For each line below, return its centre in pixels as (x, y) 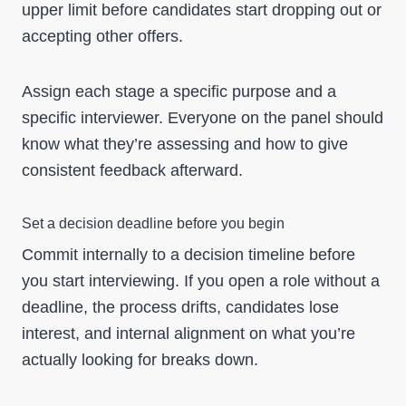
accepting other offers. (102, 36)
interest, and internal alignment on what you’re (188, 333)
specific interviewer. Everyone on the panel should (203, 118)
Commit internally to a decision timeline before (188, 255)
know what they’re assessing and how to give (185, 144)
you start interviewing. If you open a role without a (201, 281)
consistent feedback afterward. (132, 170)
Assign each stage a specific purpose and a (179, 92)
